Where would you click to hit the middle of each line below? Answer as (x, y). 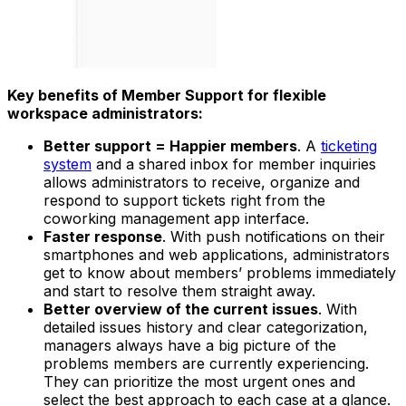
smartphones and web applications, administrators (217, 255)
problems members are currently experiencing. (206, 364)
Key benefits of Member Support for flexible (167, 96)
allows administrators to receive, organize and (202, 183)
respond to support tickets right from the (184, 201)
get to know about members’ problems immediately (220, 273)
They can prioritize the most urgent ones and (199, 382)
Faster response (103, 237)
